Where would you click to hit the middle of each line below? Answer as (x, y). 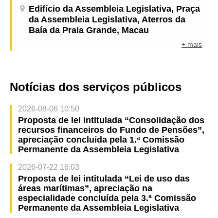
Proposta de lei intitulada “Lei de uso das (104, 178)
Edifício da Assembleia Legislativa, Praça (115, 9)
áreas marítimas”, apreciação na (85, 188)
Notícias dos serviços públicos (96, 87)
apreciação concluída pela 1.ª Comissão (101, 139)
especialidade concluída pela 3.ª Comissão (107, 198)
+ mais (192, 45)
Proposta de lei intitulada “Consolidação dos (111, 120)
